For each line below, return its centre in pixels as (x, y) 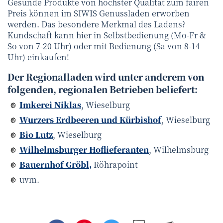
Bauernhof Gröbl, (56, 164)
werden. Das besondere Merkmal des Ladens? (97, 24)
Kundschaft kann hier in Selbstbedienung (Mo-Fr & (107, 35)
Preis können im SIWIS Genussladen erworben (99, 13)
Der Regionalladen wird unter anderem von (106, 76)
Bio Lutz (36, 134)
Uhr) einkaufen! (38, 57)
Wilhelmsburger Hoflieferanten (84, 149)
